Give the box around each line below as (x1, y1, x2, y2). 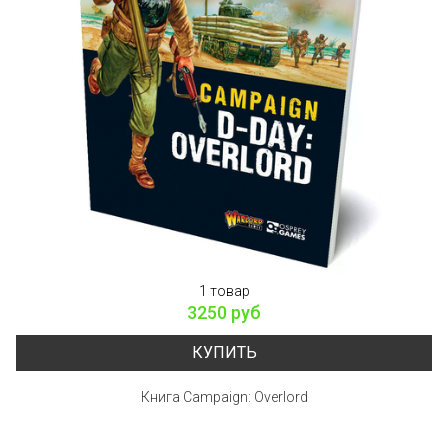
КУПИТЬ (191, 342, 257, 362)
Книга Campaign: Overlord (140, 388, 308, 405)
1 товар (198, 282, 250, 299)
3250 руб (187, 301, 261, 323)
